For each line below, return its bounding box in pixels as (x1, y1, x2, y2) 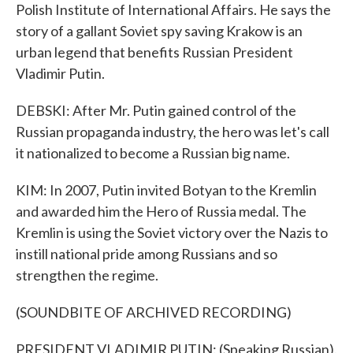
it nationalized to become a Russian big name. (16, 144, 290, 162)
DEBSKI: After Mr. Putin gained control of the (16, 102, 296, 119)
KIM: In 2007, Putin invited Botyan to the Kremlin (16, 181, 317, 199)
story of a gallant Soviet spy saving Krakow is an (16, 22, 303, 39)
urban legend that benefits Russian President (16, 43, 293, 61)
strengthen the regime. (16, 266, 158, 284)
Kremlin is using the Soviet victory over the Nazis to (16, 224, 328, 241)
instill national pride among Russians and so (16, 245, 277, 262)
